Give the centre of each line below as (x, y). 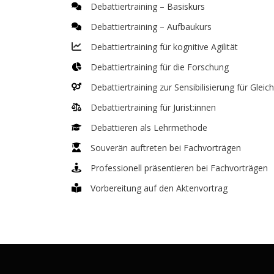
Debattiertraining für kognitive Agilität (164, 46)
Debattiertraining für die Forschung (160, 67)
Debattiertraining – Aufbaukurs (151, 26)
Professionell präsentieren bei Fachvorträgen (179, 168)
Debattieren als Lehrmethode (149, 127)
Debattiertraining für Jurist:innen (153, 107)
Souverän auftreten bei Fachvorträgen (166, 147)
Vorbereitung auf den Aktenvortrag (159, 188)
